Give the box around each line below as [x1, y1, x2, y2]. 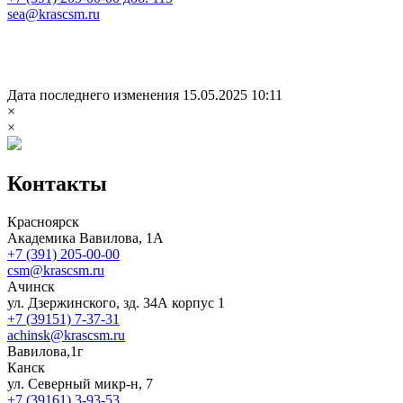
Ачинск [7, 278, 55, 294]
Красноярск [7, 213, 79, 229]
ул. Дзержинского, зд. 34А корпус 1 [7, 294, 225, 310]
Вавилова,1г [7, 343, 84, 359]
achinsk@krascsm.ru [7, 327, 125, 343]
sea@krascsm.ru [7, 5, 100, 22]
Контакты [7, 171, 107, 195]
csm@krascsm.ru [7, 262, 104, 278]
